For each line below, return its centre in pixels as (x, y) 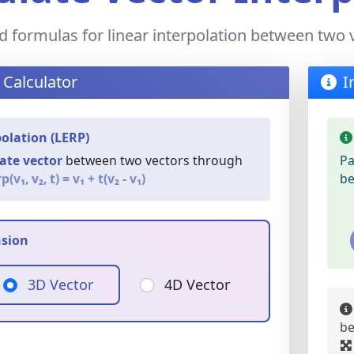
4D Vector (198, 284)
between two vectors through (152, 160)
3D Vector (61, 284)
